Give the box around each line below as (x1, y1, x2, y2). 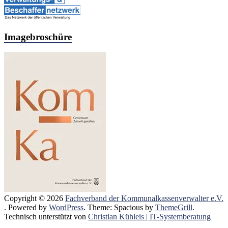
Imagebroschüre (4, 32, 72, 43)
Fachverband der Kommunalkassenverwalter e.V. (65, 193, 223, 203)
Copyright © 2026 (4, 193, 65, 203)
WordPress (49, 203, 83, 212)
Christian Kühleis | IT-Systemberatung (88, 212, 211, 221)
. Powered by (4, 203, 49, 212)
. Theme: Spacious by (83, 203, 155, 212)
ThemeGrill (155, 203, 192, 212)
